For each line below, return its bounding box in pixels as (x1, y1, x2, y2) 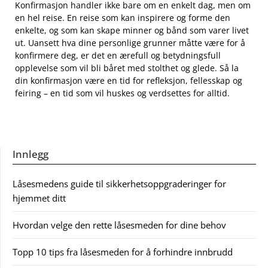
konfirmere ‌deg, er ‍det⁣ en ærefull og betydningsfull (15, 50, 221, 62)
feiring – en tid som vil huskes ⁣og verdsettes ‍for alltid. (15, 87, 230, 99)
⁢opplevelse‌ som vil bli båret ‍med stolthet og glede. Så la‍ (15, 62, 239, 74)
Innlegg (13, 147, 48, 162)
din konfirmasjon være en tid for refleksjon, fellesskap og (15, 75, 242, 87)
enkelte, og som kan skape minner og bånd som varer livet (15, 25, 249, 36)
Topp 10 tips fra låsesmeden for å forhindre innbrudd (13, 246, 233, 258)
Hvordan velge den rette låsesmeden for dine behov (13, 219, 226, 232)
